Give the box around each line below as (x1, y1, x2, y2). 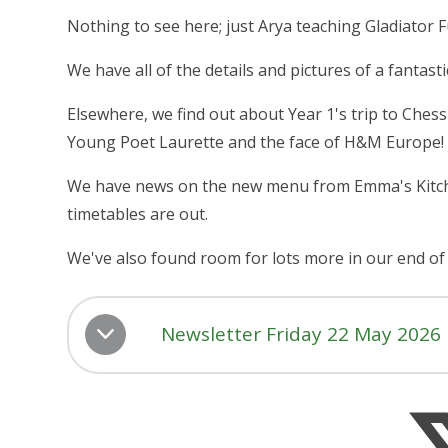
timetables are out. (67, 202, 209, 225)
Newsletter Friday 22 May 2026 (161, 321, 442, 348)
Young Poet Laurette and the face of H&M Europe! (67, 130, 445, 153)
